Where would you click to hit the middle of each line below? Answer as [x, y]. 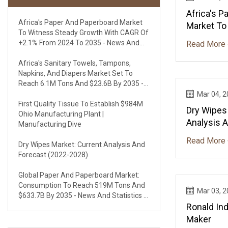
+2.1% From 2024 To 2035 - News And [79, 42]
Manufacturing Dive [50, 124]
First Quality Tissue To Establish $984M [81, 104]
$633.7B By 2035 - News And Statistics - [82, 195]
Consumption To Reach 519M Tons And [82, 185]
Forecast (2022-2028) [53, 154]
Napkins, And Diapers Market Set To [76, 73]
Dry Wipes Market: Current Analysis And [82, 144]
